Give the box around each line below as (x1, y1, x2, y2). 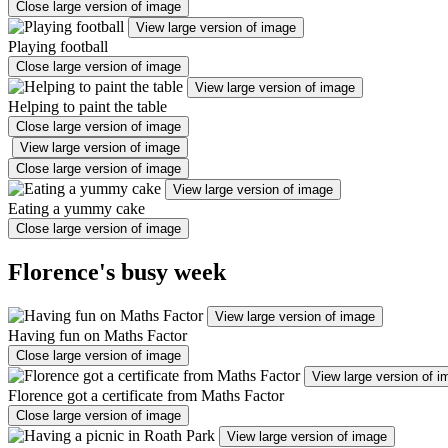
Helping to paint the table (8, 97, 167, 115)
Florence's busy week (8, 258, 226, 285)
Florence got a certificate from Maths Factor (8, 386, 284, 404)
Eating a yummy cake (8, 199, 145, 217)
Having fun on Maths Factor (8, 326, 187, 344)
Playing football (8, 37, 108, 55)
